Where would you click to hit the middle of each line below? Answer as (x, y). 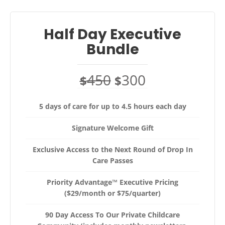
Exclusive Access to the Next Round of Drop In (113, 149)
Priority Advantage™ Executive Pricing (113, 182)
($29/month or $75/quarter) (113, 193)
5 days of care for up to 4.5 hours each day (113, 106)
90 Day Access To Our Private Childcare (113, 214)
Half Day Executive (113, 34)
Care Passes (113, 160)
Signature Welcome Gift (113, 128)
